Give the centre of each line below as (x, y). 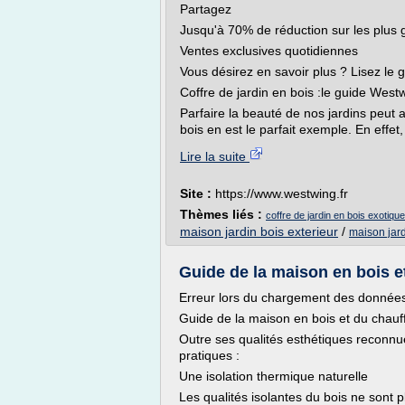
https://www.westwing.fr (282, 193)
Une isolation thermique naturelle (273, 376)
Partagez (206, 9)
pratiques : (209, 355)
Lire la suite (215, 156)
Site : (198, 193)
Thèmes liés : (223, 214)
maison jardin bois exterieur (259, 231)
